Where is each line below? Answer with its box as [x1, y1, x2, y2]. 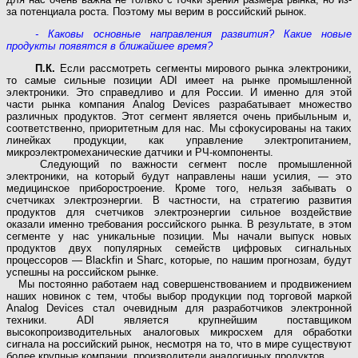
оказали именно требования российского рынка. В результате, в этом [6, 217, 352, 230]
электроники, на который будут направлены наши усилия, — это [6, 169, 352, 182]
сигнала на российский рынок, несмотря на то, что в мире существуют [6, 337, 352, 350]
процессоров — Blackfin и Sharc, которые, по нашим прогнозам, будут [6, 253, 352, 266]
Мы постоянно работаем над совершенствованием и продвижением [6, 277, 352, 290]
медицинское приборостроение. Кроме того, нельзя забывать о [6, 181, 352, 194]
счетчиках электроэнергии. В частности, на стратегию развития [6, 193, 352, 206]
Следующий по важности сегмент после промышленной [6, 157, 352, 170]
